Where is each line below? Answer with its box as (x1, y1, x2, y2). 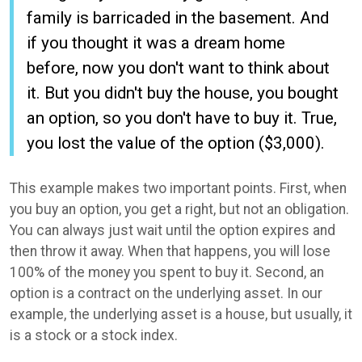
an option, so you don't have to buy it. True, (27, 107, 337, 128)
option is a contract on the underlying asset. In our (10, 285, 322, 302)
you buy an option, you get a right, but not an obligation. (10, 201, 349, 218)
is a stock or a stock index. (10, 327, 178, 344)
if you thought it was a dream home (27, 32, 285, 53)
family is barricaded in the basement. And (27, 7, 329, 27)
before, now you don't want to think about (27, 57, 330, 78)
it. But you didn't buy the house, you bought (27, 82, 339, 103)
